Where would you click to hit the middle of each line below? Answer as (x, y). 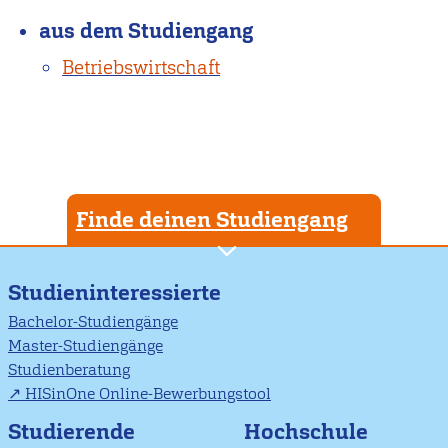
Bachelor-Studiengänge (93, 322)
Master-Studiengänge (85, 346)
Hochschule (306, 431)
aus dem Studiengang (146, 31)
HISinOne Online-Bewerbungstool (148, 394)
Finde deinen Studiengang (211, 219)
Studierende (71, 431)
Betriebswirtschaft (141, 67)
